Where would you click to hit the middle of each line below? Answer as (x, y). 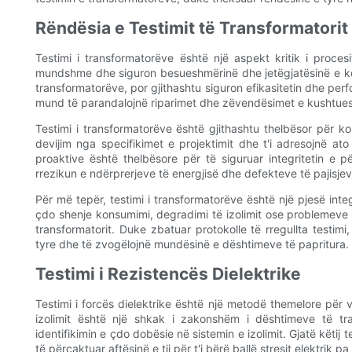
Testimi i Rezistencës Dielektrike (168, 274)
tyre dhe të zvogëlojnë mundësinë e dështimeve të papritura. (192, 244)
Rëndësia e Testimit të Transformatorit (192, 28)
